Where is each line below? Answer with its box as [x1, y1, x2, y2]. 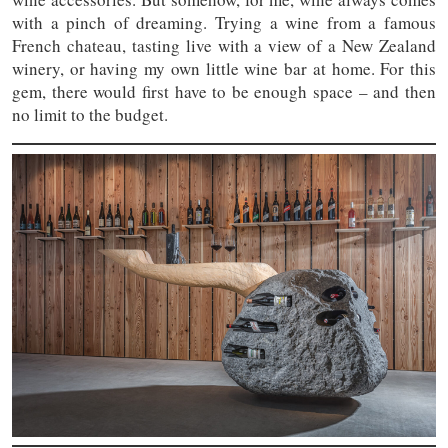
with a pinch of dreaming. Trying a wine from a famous [12, 11, 436, 35]
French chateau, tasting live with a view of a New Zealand [12, 34, 436, 58]
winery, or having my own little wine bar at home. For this [12, 57, 436, 81]
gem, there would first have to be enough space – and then [12, 80, 436, 104]
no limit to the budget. [12, 103, 168, 127]
